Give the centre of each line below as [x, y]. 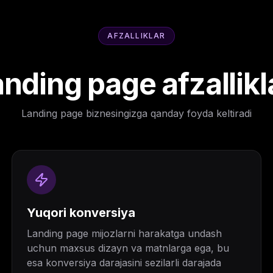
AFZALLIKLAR [136, 36]
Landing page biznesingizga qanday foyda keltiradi [136, 113]
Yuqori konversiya [81, 213]
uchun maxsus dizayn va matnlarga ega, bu [128, 248]
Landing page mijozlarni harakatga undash [124, 233]
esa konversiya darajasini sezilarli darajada [124, 263]
